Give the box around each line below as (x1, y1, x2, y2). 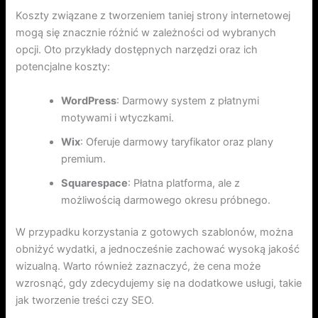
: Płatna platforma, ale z (128, 176, 241, 190)
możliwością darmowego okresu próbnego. (61, 193, 271, 207)
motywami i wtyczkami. (61, 111, 175, 124)
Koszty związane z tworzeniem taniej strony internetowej (16, 9, 291, 23)
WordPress (61, 94, 117, 107)
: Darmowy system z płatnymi (116, 94, 260, 107)
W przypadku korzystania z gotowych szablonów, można (16, 226, 294, 239)
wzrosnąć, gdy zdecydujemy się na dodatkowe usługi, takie (16, 277, 302, 290)
